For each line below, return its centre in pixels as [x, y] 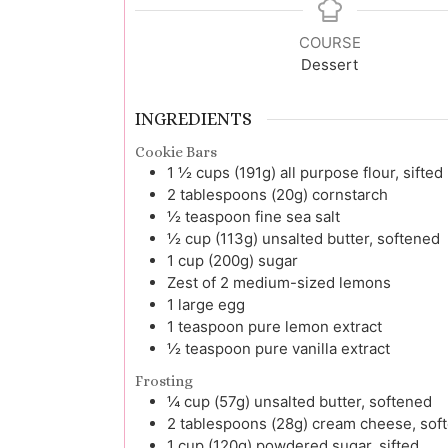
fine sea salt [297, 217]
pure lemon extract [315, 327]
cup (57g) [217, 402]
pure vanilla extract [322, 349]
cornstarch [350, 195]
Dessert [330, 64]
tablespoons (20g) [244, 195]
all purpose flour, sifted [361, 173]
